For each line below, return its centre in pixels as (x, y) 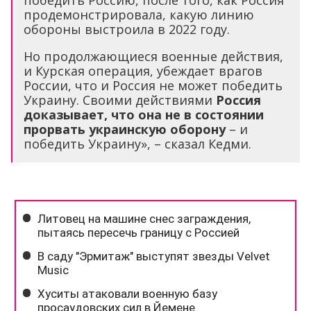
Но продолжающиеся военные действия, (153, 57)
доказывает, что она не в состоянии (144, 115)
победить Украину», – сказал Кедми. (137, 144)
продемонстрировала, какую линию (139, 15)
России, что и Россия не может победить (153, 86)
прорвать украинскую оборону (125, 129)
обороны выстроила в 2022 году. (127, 30)
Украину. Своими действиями (120, 100)
